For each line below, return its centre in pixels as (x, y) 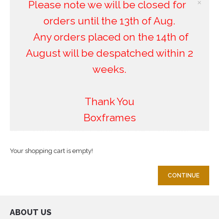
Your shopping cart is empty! (51, 151)
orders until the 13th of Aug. (109, 21)
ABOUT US (31, 212)
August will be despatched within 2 (109, 53)
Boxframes (109, 118)
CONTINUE (184, 175)
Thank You (109, 102)
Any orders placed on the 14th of (109, 37)
